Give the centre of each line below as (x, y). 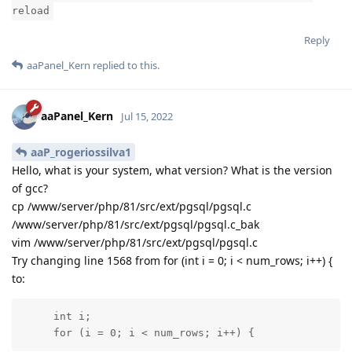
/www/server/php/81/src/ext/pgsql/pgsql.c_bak (136, 224)
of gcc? (30, 188)
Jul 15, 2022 (147, 116)
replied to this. (125, 66)
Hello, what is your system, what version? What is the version (172, 170)
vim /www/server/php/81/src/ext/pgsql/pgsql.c (135, 242)
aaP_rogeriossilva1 (81, 152)
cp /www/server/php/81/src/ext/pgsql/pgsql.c (132, 206)
